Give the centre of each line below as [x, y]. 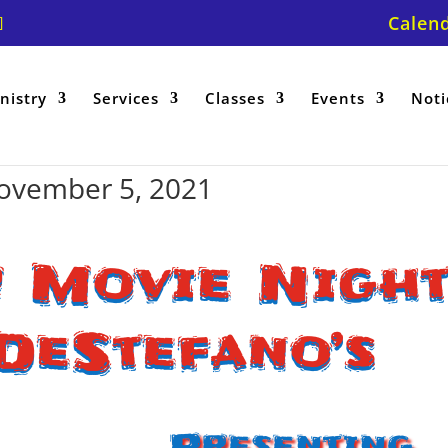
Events [338, 98]
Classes [235, 98]
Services [126, 98]
